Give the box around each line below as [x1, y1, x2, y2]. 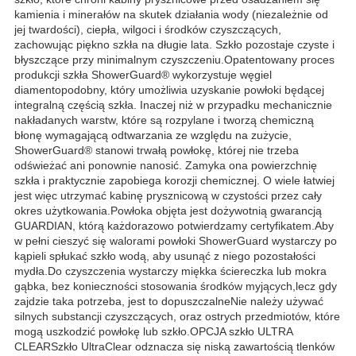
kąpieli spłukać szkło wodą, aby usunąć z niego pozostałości [14, 249, 315, 262]
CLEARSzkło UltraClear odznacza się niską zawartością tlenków [14, 339, 335, 353]
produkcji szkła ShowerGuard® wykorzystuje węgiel [14, 68, 272, 81]
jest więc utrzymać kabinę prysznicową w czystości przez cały [14, 188, 322, 202]
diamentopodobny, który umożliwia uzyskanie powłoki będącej [14, 83, 324, 96]
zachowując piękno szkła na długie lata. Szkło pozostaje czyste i [14, 37, 335, 51]
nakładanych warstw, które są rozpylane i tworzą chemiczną [14, 113, 314, 126]
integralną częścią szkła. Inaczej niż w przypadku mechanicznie [14, 98, 332, 111]
